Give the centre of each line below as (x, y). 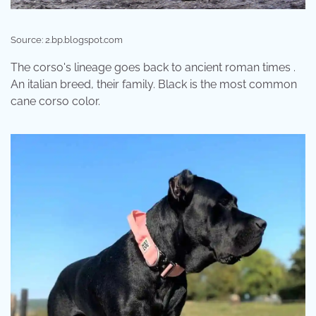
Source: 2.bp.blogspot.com (67, 39)
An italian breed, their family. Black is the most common (154, 84)
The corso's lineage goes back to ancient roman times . (153, 67)
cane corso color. (55, 101)
